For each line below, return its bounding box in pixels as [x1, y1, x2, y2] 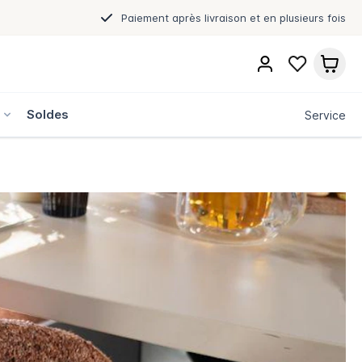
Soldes [27, 107, 69, 122]
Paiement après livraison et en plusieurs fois [121, 11, 346, 24]
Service [305, 107, 346, 122]
